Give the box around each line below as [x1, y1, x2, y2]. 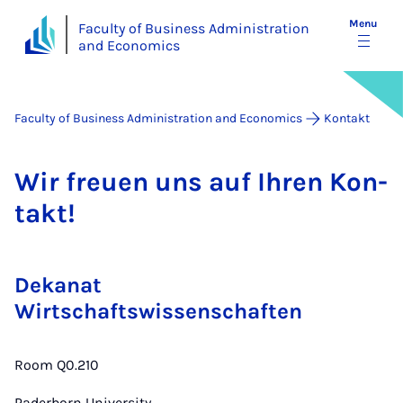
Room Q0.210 [14, 356, 99, 373]
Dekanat [14, 273, 102, 298]
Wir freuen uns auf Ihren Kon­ [14, 166, 388, 197]
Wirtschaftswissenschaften [14, 299, 302, 324]
